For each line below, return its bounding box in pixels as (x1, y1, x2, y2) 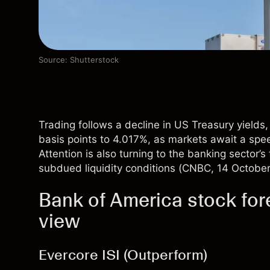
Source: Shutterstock (39, 55, 119, 65)
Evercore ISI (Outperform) (39, 246, 207, 264)
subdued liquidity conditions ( (39, 162, 182, 175)
